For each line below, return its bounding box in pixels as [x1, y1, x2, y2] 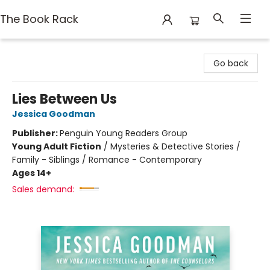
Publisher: [12, 127, 60, 139]
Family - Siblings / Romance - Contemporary [12, 154, 202, 166]
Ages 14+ [12, 167, 51, 179]
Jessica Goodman [12, 108, 95, 120]
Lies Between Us [12, 90, 117, 108]
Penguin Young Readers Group [60, 127, 187, 139]
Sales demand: [12, 183, 74, 195]
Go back [213, 57, 248, 69]
